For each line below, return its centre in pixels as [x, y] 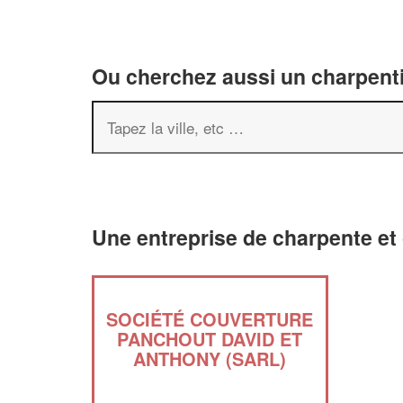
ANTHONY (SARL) [210, 358]
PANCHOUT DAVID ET [210, 339]
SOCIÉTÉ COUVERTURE [210, 319]
